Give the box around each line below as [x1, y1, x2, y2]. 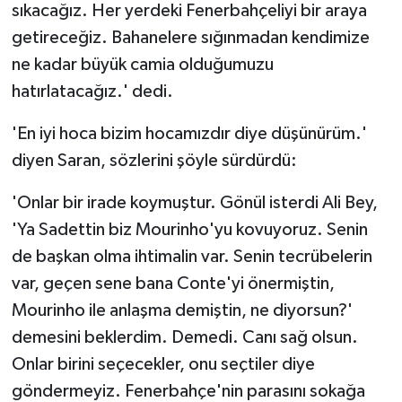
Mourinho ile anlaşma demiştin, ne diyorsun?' [11, 301, 353, 319]
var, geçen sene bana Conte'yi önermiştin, [11, 274, 335, 293]
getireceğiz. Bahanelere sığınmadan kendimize [11, 28, 370, 47]
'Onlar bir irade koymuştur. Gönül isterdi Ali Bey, [11, 193, 378, 212]
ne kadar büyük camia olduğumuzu [11, 55, 274, 74]
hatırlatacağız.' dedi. [11, 82, 173, 100]
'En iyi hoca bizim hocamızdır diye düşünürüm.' [11, 124, 367, 143]
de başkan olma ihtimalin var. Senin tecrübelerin [11, 247, 372, 266]
